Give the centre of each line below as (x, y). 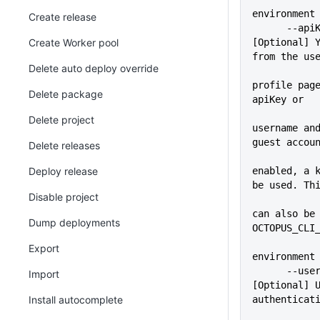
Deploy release (63, 171)
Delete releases (64, 145)
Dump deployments (74, 222)
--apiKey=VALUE (269, 28)
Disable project (64, 197)
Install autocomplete (76, 300)
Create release (62, 17)
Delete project (61, 120)
